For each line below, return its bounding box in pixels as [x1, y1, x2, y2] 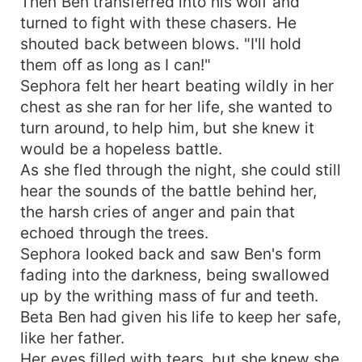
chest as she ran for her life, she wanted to [20, 96, 332, 116]
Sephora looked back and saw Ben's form [20, 243, 322, 263]
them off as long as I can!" [20, 54, 211, 74]
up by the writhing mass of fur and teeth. [20, 285, 319, 305]
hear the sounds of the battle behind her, [20, 180, 318, 200]
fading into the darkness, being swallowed [20, 264, 330, 284]
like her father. [20, 327, 124, 347]
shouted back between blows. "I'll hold [20, 33, 302, 53]
